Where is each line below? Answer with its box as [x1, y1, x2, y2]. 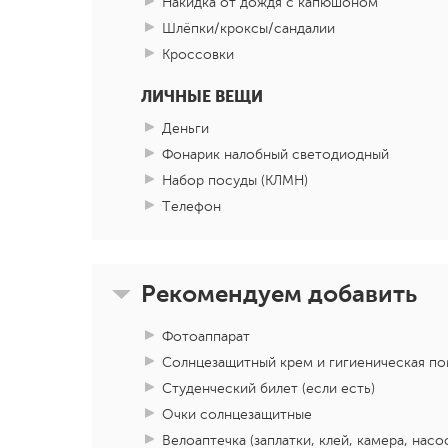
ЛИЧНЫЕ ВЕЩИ [141, 87, 263, 107]
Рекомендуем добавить [141, 279, 417, 308]
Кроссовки [162, 47, 234, 63]
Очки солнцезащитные [162, 407, 312, 423]
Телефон [162, 199, 221, 215]
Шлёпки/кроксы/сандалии [162, 21, 335, 37]
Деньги [162, 121, 209, 137]
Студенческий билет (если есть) [162, 381, 375, 397]
